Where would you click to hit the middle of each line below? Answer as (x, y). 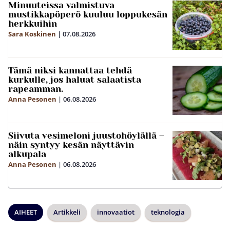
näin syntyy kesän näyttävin (71, 145)
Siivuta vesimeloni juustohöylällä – (86, 136)
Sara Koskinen (32, 34)
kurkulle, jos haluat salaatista (75, 80)
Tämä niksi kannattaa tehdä (70, 71)
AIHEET (26, 212)
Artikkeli (67, 212)
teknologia (168, 212)
